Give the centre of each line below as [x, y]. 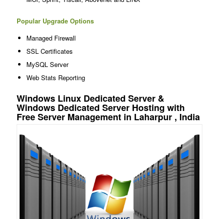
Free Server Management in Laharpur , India [108, 117]
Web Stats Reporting [55, 77]
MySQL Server [47, 64]
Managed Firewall [51, 38]
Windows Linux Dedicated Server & [90, 98]
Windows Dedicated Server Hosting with [100, 107]
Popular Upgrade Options [55, 21]
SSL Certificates [49, 51]
